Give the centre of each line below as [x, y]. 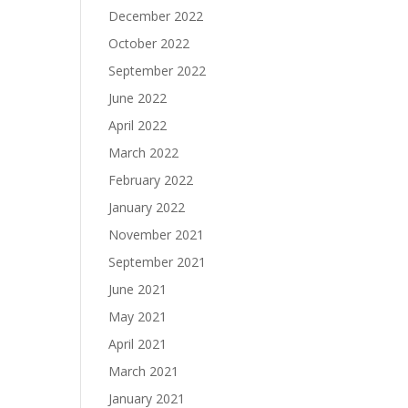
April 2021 [138, 344]
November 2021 [157, 235]
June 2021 [138, 289]
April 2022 [138, 125]
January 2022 [147, 207]
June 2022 [138, 98]
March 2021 [144, 371]
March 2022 [144, 153]
